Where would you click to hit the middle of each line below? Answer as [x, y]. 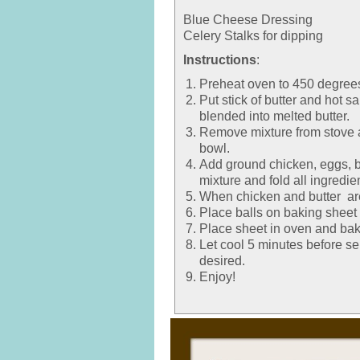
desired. [222, 261]
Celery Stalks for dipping [253, 36]
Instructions [220, 60]
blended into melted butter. [274, 116]
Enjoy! [217, 277]
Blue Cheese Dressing [248, 20]
